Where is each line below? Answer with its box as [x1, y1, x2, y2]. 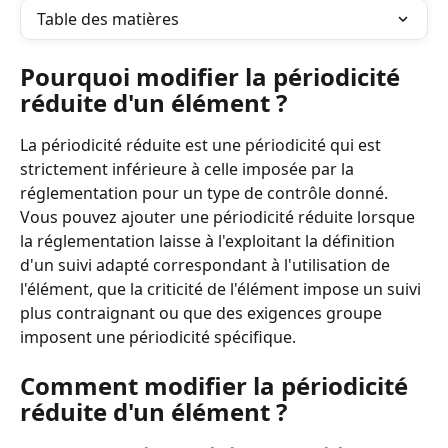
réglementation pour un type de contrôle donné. [20, 182, 392, 204]
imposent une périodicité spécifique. [20, 326, 296, 348]
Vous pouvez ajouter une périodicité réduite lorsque [20, 206, 419, 228]
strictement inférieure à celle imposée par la [20, 158, 358, 180]
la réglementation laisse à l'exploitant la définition [20, 230, 399, 252]
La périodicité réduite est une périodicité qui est [20, 134, 385, 156]
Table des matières [37, 8, 179, 30]
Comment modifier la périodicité [20, 369, 414, 403]
